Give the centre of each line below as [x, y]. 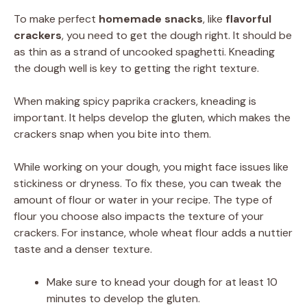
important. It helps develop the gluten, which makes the [152, 118]
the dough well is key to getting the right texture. [136, 69]
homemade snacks [151, 19]
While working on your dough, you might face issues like [151, 167]
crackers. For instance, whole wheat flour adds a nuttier [153, 233]
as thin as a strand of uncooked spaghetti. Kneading [144, 52]
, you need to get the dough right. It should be [177, 36]
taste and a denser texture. [83, 249]
